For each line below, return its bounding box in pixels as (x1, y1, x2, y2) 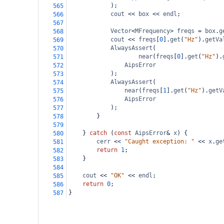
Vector (110, 27, 131, 34)
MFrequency (135, 27, 170, 34)
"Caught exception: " (124, 138, 194, 145)
